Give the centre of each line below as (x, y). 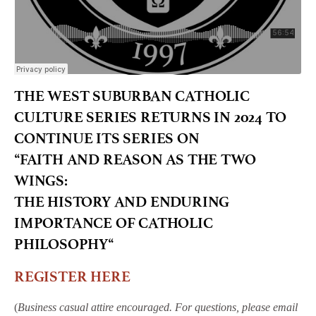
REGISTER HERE (72, 277)
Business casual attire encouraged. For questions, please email (158, 308)
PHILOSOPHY (61, 244)
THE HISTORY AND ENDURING (122, 202)
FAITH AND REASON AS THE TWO (138, 160)
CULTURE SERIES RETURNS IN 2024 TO (150, 117)
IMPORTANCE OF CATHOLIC (114, 223)
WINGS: (41, 181)
